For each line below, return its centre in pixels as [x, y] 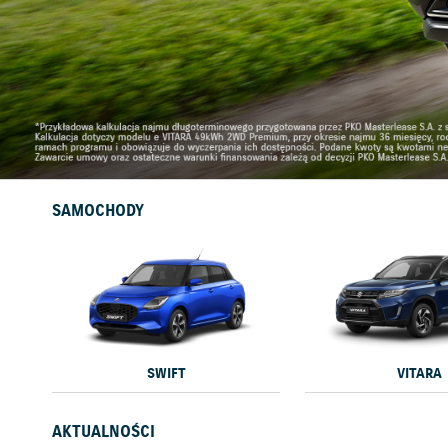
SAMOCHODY [98, 211]
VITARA [419, 374]
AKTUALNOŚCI [104, 431]
